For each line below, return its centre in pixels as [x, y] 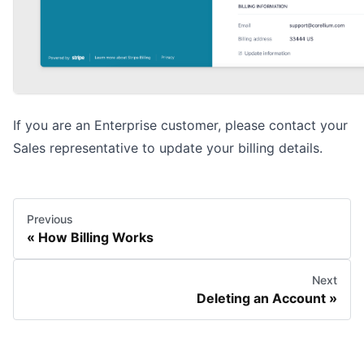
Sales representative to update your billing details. [168, 148]
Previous [50, 219]
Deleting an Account [261, 298]
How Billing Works [96, 237]
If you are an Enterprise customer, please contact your [180, 125]
